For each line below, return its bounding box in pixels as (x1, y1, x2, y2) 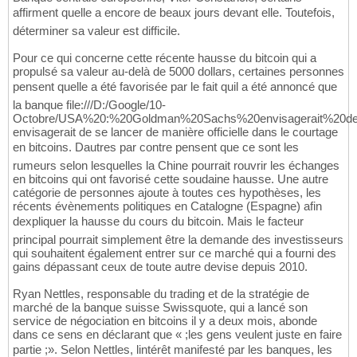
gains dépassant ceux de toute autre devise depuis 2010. (13, 260, 308, 274)
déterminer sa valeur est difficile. (13, 24, 180, 38)
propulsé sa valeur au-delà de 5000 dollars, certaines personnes (13, 65, 344, 79)
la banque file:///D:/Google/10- (13, 98, 166, 112)
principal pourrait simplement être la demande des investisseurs (13, 233, 343, 247)
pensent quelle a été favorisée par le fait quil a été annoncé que (13, 80, 337, 94)
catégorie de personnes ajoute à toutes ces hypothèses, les (13, 186, 321, 200)
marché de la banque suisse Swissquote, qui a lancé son (13, 300, 308, 315)
